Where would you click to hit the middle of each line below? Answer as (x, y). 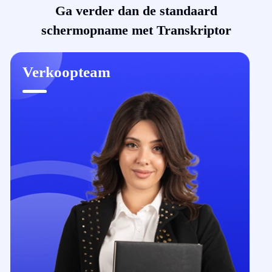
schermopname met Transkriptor (136, 30)
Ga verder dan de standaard (136, 10)
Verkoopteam (66, 72)
